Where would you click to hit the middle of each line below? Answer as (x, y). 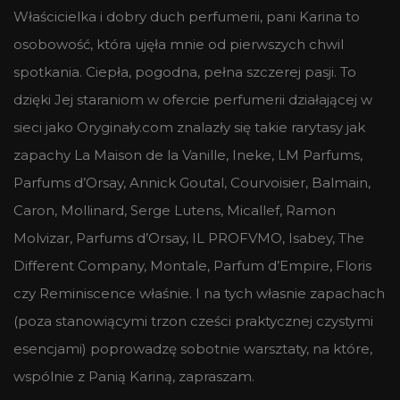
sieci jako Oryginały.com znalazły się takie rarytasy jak (189, 127)
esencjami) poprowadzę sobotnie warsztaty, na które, (193, 348)
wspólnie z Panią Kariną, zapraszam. (134, 376)
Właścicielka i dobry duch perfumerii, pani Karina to (187, 16)
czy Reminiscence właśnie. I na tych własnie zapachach (199, 293)
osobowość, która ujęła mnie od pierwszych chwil (179, 44)
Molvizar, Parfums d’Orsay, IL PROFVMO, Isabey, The (189, 237)
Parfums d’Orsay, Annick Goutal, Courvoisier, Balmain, (192, 182)
